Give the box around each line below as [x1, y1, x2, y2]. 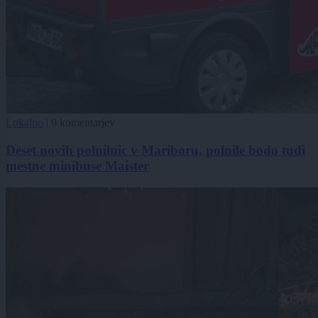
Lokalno [6, 116, 43, 129]
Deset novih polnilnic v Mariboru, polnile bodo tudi [6, 142, 305, 158]
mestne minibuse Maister [6, 158, 149, 173]
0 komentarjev [51, 116, 115, 129]
